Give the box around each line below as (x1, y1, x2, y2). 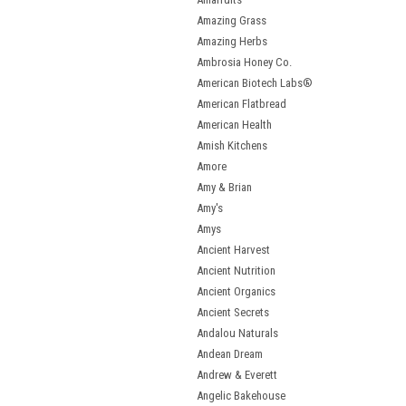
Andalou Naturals (197, 326, 278, 340)
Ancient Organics (197, 285, 275, 298)
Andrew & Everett (197, 368, 277, 382)
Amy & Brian (197, 180, 252, 194)
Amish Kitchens (197, 139, 267, 152)
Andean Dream (197, 347, 263, 361)
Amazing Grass (197, 14, 266, 27)
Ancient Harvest (197, 243, 270, 256)
